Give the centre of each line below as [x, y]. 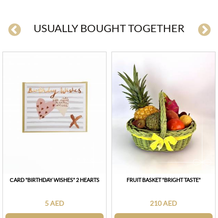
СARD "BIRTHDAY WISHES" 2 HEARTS [54, 180]
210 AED [163, 203]
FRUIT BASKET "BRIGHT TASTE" [163, 180]
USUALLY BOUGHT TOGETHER [109, 28]
